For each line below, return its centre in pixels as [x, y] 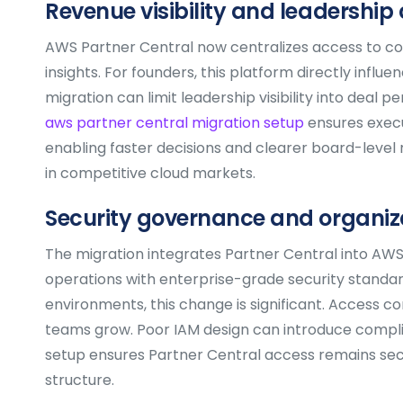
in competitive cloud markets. [150, 173]
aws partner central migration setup [175, 122]
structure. [80, 380]
